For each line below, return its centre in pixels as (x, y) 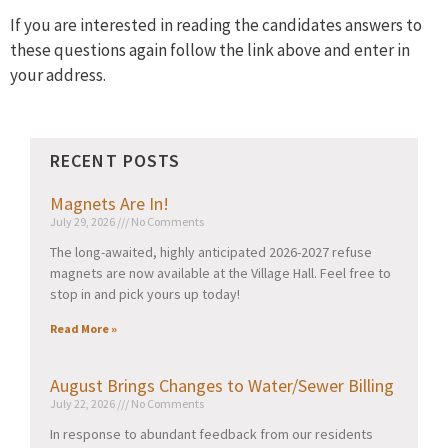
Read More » (83, 329)
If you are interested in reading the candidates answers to (216, 25)
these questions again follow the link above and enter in (210, 50)
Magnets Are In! (109, 204)
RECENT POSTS (115, 161)
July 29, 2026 (83, 222)
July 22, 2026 (83, 404)
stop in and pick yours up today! (145, 294)
